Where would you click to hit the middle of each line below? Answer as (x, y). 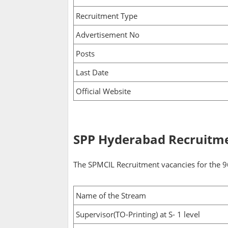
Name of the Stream (111, 196)
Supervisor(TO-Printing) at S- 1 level (138, 215)
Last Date (92, 73)
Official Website (103, 91)
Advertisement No (108, 35)
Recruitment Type (107, 16)
